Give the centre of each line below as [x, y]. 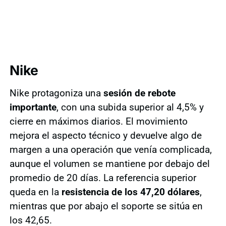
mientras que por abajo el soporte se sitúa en [106, 206]
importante [33, 107]
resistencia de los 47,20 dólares [130, 192]
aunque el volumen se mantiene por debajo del [109, 163]
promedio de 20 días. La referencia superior [103, 178]
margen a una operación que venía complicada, [110, 149]
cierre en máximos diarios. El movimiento [98, 121]
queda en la [35, 192]
